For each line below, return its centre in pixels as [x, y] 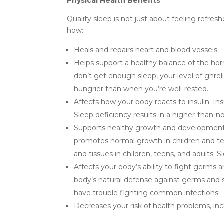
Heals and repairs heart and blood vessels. [147, 50]
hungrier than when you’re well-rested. [141, 89]
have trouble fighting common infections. [147, 193]
